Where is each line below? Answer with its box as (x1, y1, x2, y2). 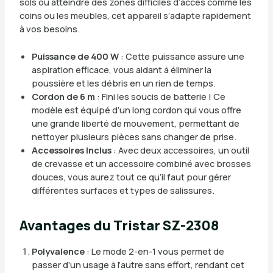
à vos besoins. (19, 23, 80, 35)
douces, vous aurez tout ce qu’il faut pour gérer (31, 171, 231, 183)
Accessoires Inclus (31, 144, 112, 157)
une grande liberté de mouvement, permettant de (31, 117, 239, 130)
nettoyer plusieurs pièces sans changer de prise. (31, 130, 236, 143)
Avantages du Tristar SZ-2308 (19, 216, 219, 235)
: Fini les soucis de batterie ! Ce (94, 90, 225, 103)
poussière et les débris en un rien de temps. (31, 77, 216, 90)
